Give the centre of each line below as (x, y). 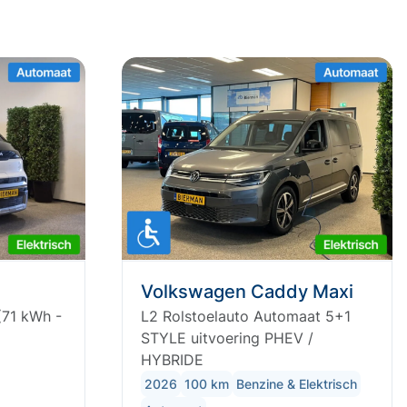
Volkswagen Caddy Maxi (247, 292)
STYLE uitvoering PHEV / (227, 338)
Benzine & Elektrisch (297, 384)
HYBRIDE (172, 360)
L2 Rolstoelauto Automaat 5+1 (246, 317)
